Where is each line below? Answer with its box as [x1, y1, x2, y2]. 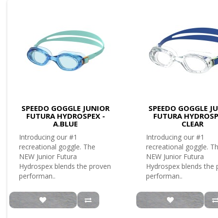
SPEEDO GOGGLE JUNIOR [21, 103, 110, 113]
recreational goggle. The [19, 142, 95, 151]
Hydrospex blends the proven [19, 162, 111, 171]
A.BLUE [53, 119, 78, 128]
